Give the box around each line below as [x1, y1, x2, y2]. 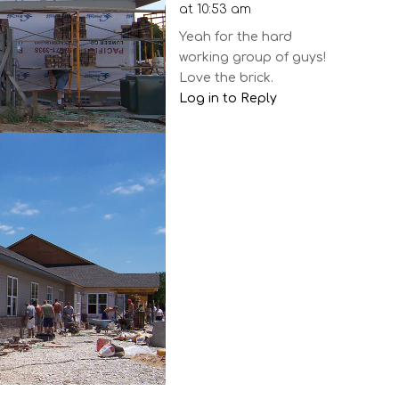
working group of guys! [179, 51, 327, 64]
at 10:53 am [179, 3, 252, 16]
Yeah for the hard [179, 30, 293, 44]
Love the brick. [179, 71, 274, 85]
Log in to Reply [179, 92, 278, 105]
